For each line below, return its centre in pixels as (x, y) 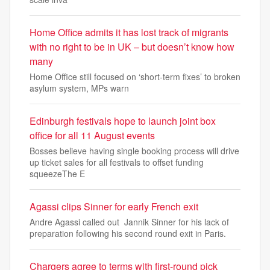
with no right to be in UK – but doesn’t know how (132, 47)
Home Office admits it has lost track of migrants (129, 33)
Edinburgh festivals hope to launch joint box (123, 121)
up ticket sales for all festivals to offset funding (117, 162)
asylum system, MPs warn (79, 88)
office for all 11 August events (92, 136)
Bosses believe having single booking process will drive (134, 151)
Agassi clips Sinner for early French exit (114, 207)
